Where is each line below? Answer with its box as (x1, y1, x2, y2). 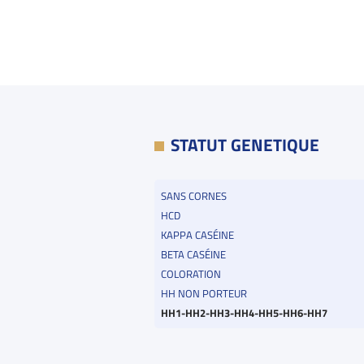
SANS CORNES (160, 187, 227, 204)
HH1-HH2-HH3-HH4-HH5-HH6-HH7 (160, 304, 327, 321)
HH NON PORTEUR (160, 284, 247, 301)
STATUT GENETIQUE (170, 132, 319, 158)
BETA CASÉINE (160, 245, 226, 262)
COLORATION (160, 265, 221, 282)
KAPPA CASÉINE (160, 226, 234, 243)
